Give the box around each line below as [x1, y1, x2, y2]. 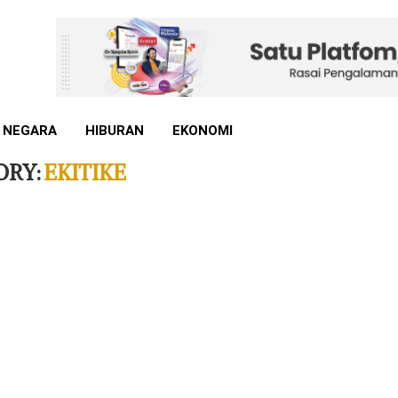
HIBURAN [85, 123, 144, 139]
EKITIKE [44, 159, 127, 187]
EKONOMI [172, 123, 233, 139]
